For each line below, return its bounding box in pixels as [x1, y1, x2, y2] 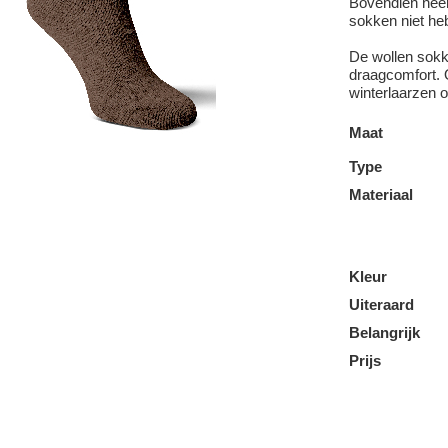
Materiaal [349, 185, 414, 203]
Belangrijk [349, 323, 421, 341]
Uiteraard [349, 295, 415, 313]
